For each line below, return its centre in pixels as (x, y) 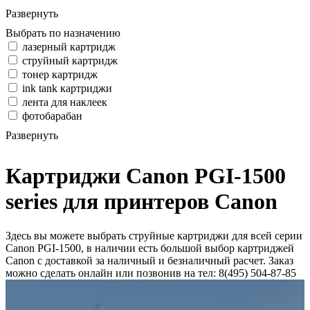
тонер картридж (58, 74)
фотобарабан (51, 116)
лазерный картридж (67, 47)
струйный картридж (69, 61)
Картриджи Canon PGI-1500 (146, 176)
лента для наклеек (63, 102)
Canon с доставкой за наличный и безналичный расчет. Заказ (149, 260)
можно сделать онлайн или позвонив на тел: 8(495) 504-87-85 (151, 273)
